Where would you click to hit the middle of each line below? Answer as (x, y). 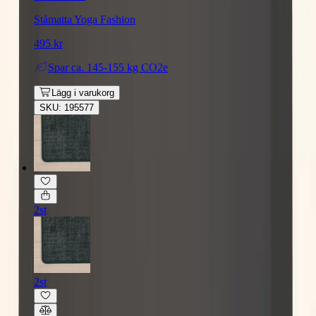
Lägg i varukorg (83, 92)
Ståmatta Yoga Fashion (85, 19)
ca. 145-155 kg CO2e (120, 67)
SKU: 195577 (67, 107)
